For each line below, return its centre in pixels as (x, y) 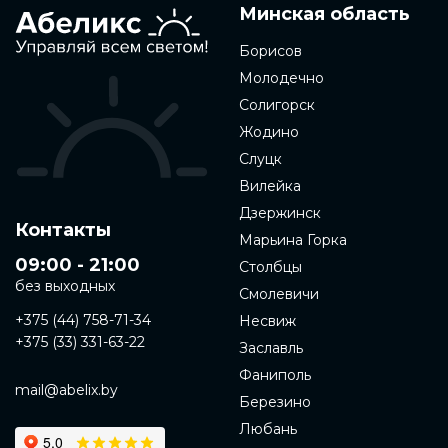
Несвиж (267, 321)
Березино (275, 402)
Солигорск (277, 105)
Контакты (63, 230)
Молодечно (281, 78)
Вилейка (270, 186)
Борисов (270, 51)
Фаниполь (275, 375)
